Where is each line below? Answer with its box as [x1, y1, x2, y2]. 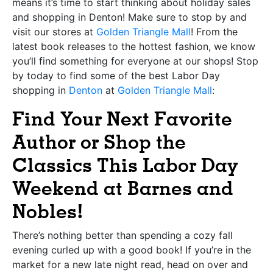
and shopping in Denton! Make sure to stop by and [12, 10, 247, 23]
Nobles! [12, 199, 83, 224]
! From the [191, 25, 238, 38]
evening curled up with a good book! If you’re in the [12, 243, 251, 256]
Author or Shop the [12, 129, 186, 154]
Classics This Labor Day [12, 152, 238, 177]
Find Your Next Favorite [12, 106, 232, 131]
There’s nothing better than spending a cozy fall [12, 229, 233, 241]
